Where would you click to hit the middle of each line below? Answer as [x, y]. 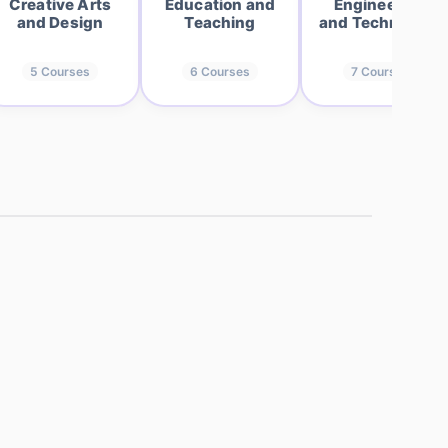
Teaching [220, 22]
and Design [60, 22]
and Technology [380, 22]
